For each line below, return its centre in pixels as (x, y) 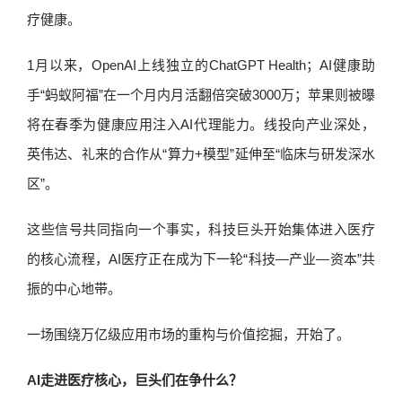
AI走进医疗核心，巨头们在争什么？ (135, 380)
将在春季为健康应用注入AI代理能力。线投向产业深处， (201, 124)
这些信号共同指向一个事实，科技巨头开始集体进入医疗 (201, 229)
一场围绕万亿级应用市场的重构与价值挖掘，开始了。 (188, 334)
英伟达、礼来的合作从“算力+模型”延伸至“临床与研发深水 (201, 154)
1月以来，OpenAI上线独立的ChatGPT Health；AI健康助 (201, 65)
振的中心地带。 (74, 288)
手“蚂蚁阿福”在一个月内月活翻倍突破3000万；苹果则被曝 (201, 95)
